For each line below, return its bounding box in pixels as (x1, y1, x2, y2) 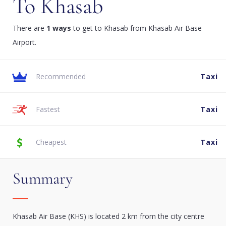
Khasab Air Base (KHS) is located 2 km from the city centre (13, 211, 204, 221)
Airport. (13, 37, 36, 47)
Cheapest (36, 137, 67, 147)
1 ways (46, 23, 71, 33)
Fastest (36, 104, 60, 114)
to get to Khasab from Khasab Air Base (71, 23, 202, 33)
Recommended (36, 72, 86, 81)
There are (13, 23, 46, 33)
